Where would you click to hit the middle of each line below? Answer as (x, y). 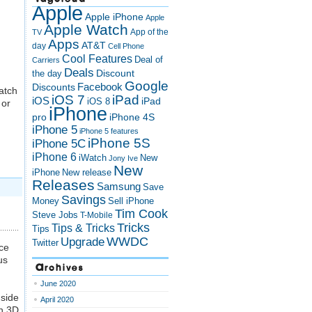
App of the (149, 32)
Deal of (149, 60)
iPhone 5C (59, 144)
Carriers (46, 60)
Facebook (100, 87)
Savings (84, 200)
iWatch (93, 158)
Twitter (45, 243)
